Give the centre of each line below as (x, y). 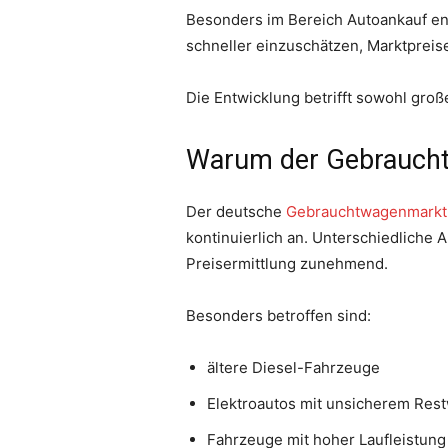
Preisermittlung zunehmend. (287, 264)
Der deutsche (236, 212)
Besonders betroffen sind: (278, 316)
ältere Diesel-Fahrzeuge (293, 368)
